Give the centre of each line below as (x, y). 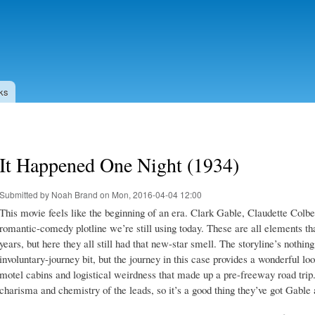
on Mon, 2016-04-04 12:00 (150, 194)
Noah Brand (75, 194)
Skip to (127, 8)
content (128, 39)
